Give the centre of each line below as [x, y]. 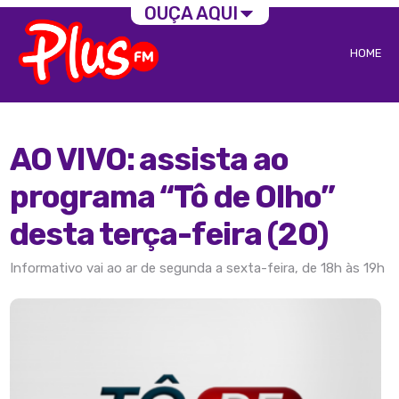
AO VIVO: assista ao [149, 160]
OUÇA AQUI [191, 14]
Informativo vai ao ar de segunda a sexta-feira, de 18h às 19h [198, 269]
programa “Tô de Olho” [172, 197]
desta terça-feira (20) [169, 235]
